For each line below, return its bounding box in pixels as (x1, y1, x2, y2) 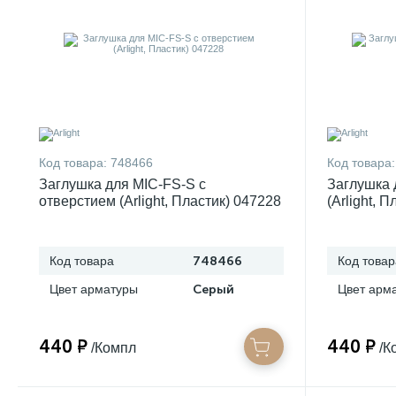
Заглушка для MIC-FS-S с (39, 177, 206, 192)
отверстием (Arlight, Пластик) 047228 (39, 194, 281, 209)
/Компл (91, 340, 136, 355)
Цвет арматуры (49, 282, 138, 296)
